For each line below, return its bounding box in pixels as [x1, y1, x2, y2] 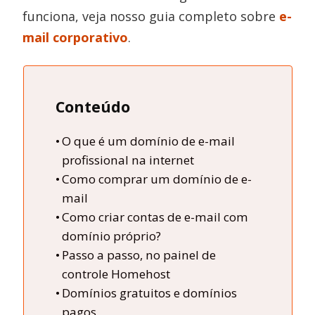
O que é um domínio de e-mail [61, 133, 235, 149]
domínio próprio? [61, 228, 161, 244]
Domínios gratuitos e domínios [61, 285, 237, 301]
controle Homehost [61, 266, 170, 282]
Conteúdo [55, 96, 130, 117]
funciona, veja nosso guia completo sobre [22, 8, 280, 25]
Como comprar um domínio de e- [61, 171, 252, 187]
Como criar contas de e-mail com [61, 209, 248, 225]
